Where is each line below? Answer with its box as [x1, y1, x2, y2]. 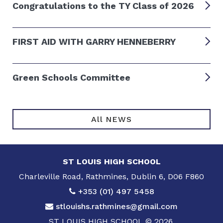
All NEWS [91, 114, 132, 124]
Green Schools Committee [12, 72, 130, 83]
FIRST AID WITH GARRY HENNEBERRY [12, 36, 176, 47]
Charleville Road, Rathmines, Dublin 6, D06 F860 [19, 171, 204, 181]
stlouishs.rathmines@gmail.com [56, 201, 178, 211]
